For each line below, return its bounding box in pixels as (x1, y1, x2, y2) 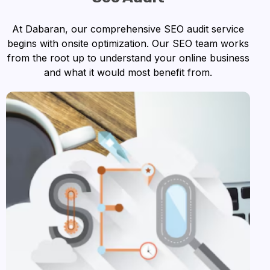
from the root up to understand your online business (7, 51, 250, 64)
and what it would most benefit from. (44, 66, 213, 78)
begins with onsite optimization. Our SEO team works (7, 37, 250, 49)
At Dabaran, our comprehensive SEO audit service (12, 22, 245, 35)
